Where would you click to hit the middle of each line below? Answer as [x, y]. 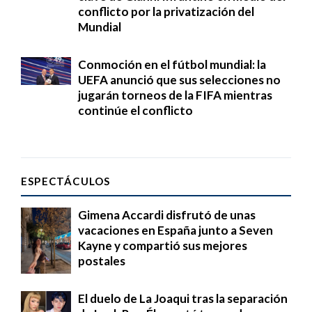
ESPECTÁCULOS [66, 181]
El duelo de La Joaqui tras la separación [183, 298]
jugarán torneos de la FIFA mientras [175, 95]
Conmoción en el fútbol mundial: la [172, 64]
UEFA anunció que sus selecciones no [179, 79]
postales [102, 260]
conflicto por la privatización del [166, 11]
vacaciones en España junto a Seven [175, 230]
